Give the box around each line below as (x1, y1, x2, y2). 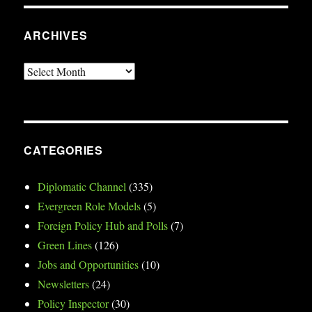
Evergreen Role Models (38, 198, 141, 213)
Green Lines (38, 237, 93, 252)
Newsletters (38, 276, 90, 291)
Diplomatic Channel (38, 178, 127, 194)
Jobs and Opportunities (38, 256, 139, 272)
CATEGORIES (24, 141, 103, 158)
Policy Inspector (38, 295, 109, 311)
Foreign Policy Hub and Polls (38, 217, 169, 233)
